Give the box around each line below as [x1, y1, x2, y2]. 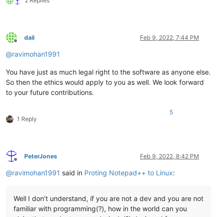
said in [60, 168, 84, 177]
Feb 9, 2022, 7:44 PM [140, 33, 199, 41]
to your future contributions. [6, 88, 94, 96]
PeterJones [24, 152, 57, 160]
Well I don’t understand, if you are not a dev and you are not [14, 194, 203, 202]
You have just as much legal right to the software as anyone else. [6, 67, 211, 76]
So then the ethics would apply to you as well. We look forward [6, 77, 204, 86]
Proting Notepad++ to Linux [84, 168, 173, 177]
